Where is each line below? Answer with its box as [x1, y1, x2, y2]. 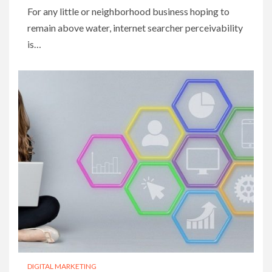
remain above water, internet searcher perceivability [27, 21, 243, 33]
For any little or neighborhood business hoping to [27, 5, 229, 17]
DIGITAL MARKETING [27, 261, 97, 271]
